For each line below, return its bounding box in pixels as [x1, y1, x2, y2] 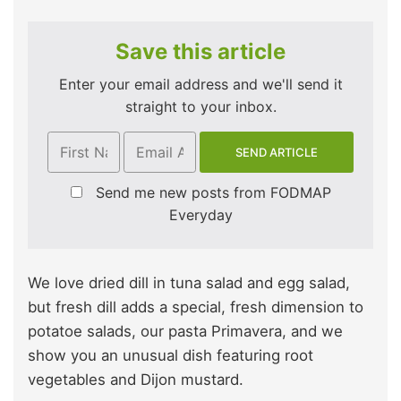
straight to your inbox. [124, 97, 277, 115]
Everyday [168, 206, 233, 225]
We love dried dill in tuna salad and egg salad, [28, 274, 350, 293]
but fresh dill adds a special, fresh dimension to [28, 298, 363, 317]
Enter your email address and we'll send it [58, 74, 343, 93]
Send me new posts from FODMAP [95, 183, 331, 202]
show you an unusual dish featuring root [28, 346, 313, 365]
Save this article [115, 38, 286, 64]
